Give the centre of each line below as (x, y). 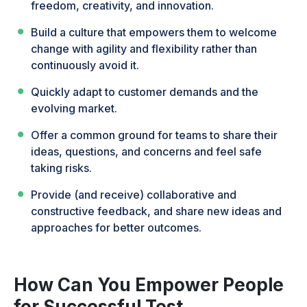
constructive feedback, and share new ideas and (157, 211)
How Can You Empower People (149, 285)
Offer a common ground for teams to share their (155, 135)
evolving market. (74, 109)
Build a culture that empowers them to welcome (154, 33)
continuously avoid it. (85, 65)
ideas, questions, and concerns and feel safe (147, 152)
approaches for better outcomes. (116, 228)
